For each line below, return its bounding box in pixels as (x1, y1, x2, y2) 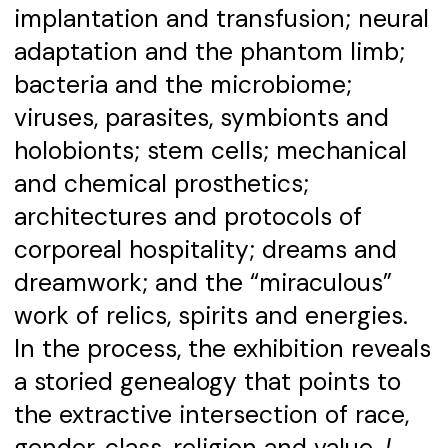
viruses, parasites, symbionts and (13, 102, 389, 135)
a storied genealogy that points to (13, 366, 401, 399)
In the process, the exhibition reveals (13, 333, 431, 366)
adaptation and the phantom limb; (13, 36, 405, 69)
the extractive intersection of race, (13, 399, 409, 432)
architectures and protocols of (13, 201, 362, 234)
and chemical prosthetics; (13, 168, 309, 201)
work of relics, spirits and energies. (13, 300, 408, 333)
